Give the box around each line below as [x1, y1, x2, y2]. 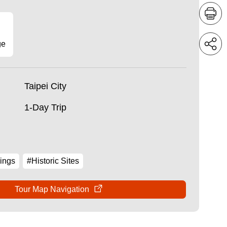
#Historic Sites [26, 157, 79, 165]
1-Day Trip [24, 102, 66, 112]
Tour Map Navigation [14, 185, 89, 194]
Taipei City [24, 81, 66, 91]
